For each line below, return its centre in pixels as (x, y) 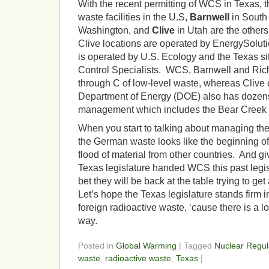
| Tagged (195, 246)
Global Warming (146, 246)
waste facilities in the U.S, (134, 17)
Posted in (97, 246)
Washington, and (115, 31)
